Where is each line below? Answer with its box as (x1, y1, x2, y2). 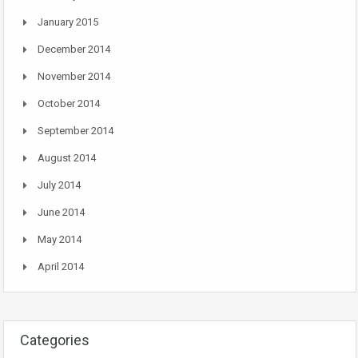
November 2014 (38, 70, 110, 83)
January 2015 (38, 16, 98, 29)
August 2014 (38, 152, 96, 165)
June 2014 (38, 206, 85, 219)
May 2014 (38, 233, 82, 246)
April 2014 (38, 261, 84, 273)
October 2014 (38, 97, 100, 110)
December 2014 (38, 43, 110, 56)
